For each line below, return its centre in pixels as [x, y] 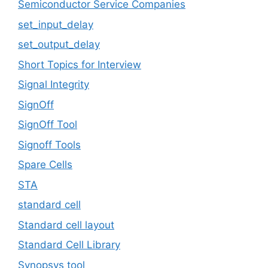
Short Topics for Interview [80, 64]
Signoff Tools [49, 144]
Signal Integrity [54, 85]
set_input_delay [56, 24]
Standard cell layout [66, 225]
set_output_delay [59, 45]
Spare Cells [45, 165]
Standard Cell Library [69, 245]
